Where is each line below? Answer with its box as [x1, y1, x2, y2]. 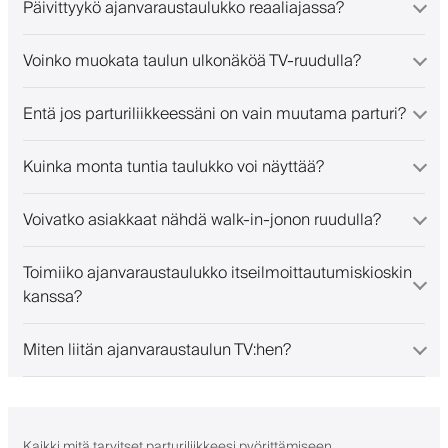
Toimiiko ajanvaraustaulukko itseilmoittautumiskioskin [23, 258, 412, 287]
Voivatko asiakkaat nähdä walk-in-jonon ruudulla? [23, 205, 381, 234]
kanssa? [23, 282, 82, 311]
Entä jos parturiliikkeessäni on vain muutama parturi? [23, 99, 406, 128]
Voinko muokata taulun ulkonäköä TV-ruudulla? [23, 46, 361, 75]
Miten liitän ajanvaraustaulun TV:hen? [23, 335, 291, 364]
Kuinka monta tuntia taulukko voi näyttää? [23, 152, 324, 181]
